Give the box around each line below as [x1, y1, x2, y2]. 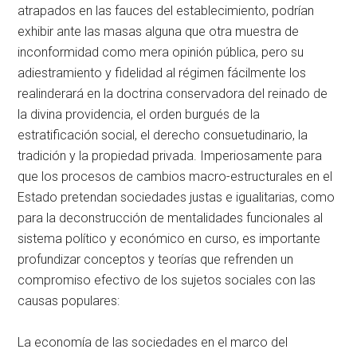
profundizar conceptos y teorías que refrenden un [18, 251, 294, 267]
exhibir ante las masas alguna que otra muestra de [18, 23, 300, 39]
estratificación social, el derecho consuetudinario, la [18, 127, 308, 143]
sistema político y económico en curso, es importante [18, 230, 321, 246]
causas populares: [18, 292, 120, 308]
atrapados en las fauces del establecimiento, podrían [18, 2, 315, 18]
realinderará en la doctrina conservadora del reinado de [18, 85, 328, 101]
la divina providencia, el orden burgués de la [18, 106, 261, 122]
